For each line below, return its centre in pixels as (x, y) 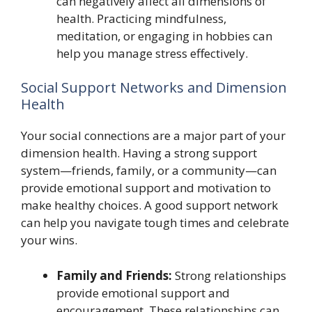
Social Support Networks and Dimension (154, 87)
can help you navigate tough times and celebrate (155, 223)
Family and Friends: (114, 275)
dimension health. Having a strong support (139, 153)
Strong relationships (229, 275)
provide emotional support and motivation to (146, 188)
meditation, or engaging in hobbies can (164, 36)
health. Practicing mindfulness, (141, 18)
